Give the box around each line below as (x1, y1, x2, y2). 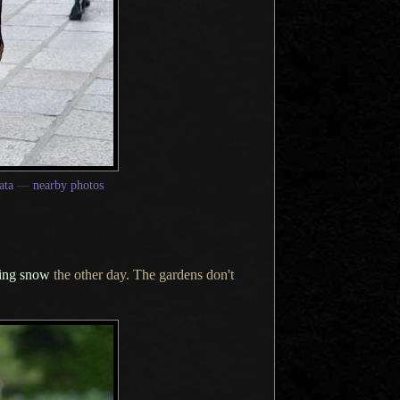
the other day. (50, 266, 133, 282)
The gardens (133, 266, 203, 282)
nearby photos (33, 178, 104, 192)
